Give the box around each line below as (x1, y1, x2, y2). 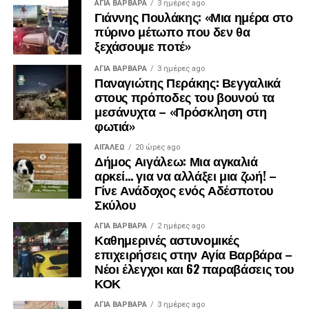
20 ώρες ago (134, 143, 180, 152)
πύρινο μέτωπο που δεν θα (94, 22, 250, 41)
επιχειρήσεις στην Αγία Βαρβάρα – (94, 245, 292, 263)
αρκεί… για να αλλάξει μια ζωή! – (94, 166, 277, 185)
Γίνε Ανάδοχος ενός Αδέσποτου (94, 181, 274, 199)
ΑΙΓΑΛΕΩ (94, 143, 125, 152)
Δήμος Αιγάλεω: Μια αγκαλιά (94, 152, 258, 170)
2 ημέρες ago (157, 221, 205, 231)
